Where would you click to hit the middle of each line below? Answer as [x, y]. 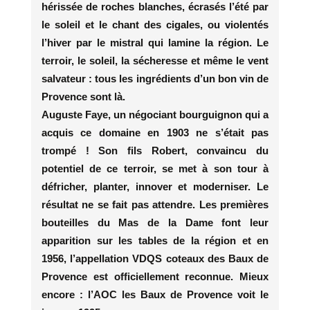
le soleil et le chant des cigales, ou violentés [155, 24]
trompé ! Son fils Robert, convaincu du [155, 150]
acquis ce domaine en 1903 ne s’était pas [155, 132]
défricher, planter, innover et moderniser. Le [155, 186]
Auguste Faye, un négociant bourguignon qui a [155, 114]
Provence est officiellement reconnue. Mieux [155, 276]
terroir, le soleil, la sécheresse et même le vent [155, 60]
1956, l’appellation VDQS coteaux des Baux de [155, 258]
